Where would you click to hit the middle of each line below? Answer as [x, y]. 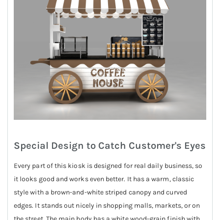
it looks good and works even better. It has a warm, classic [104, 179]
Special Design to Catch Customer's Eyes [110, 146]
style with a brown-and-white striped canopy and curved [100, 192]
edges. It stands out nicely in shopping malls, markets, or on [107, 205]
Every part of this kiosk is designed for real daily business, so [108, 165]
